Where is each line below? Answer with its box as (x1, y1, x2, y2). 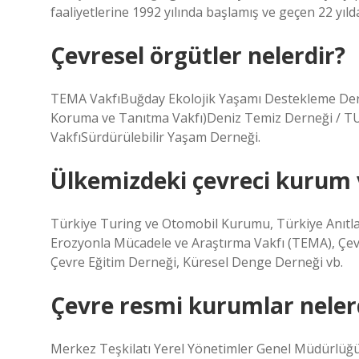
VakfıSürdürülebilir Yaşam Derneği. (50, 128, 260, 146)
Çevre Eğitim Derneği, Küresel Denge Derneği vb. (50, 253, 343, 271)
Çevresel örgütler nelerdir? (50, 40, 345, 71)
